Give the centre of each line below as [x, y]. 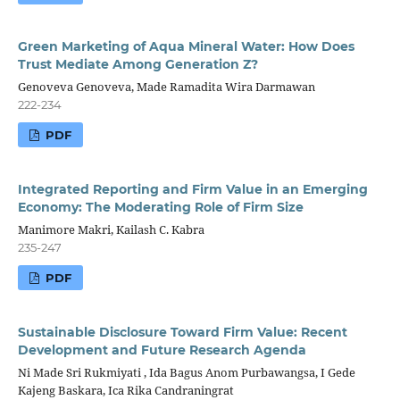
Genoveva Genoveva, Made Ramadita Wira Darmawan [166, 87]
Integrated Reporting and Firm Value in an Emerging [192, 190]
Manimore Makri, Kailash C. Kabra [111, 230]
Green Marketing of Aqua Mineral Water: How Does [186, 47]
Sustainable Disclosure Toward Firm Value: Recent [182, 333]
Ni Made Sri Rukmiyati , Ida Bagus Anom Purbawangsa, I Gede [186, 373]
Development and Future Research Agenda [162, 350]
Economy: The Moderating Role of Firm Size [160, 208]
